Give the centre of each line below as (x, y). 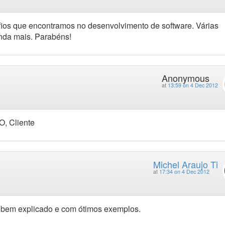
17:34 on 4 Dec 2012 (184, 171)
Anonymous (185, 78)
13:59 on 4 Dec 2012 (193, 85)
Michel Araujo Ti (185, 164)
